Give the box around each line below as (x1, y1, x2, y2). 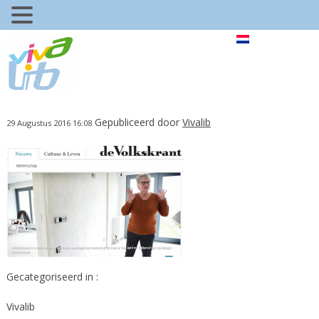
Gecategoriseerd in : (6, 269, 98, 283)
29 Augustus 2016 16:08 (6, 117, 92, 128)
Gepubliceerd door (94, 115, 182, 129)
